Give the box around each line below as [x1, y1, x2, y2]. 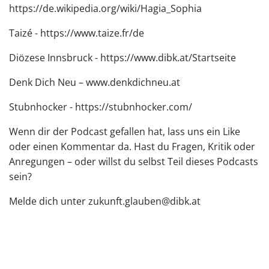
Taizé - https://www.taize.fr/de [9, 26, 144, 40]
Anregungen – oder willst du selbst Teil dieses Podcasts [9, 155, 258, 168]
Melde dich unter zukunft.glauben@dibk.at [9, 195, 201, 208]
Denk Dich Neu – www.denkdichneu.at [9, 76, 180, 89]
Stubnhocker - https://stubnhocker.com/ [9, 100, 192, 113]
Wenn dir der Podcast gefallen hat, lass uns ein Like [9, 125, 240, 138]
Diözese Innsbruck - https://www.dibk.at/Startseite [9, 51, 236, 64]
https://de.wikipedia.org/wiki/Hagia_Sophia [9, 2, 202, 15]
